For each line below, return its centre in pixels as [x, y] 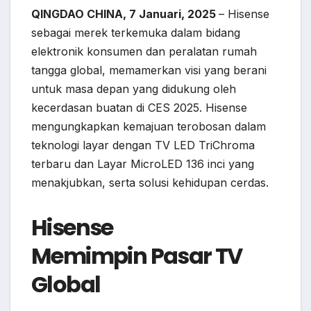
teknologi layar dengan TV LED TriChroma [143, 145]
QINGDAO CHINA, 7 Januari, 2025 [125, 14]
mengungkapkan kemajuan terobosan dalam [149, 127]
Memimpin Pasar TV [137, 256]
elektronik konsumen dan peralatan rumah [144, 52]
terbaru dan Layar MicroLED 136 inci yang [143, 164]
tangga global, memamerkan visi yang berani [149, 70]
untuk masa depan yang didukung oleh [134, 89]
